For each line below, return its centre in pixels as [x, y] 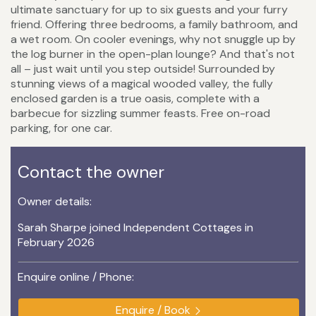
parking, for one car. [61, 128]
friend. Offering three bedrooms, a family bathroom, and [154, 25]
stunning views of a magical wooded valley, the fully [142, 84]
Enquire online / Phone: [76, 277]
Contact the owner [91, 172]
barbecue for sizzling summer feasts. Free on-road [140, 114]
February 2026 [56, 243]
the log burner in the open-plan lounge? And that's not [153, 54]
